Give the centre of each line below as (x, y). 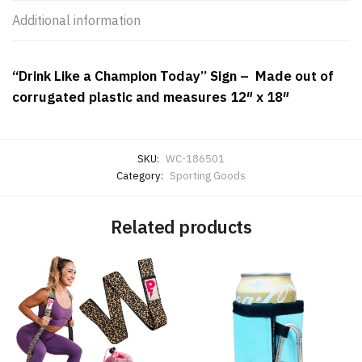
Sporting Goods (208, 176)
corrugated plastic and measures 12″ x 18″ (151, 97)
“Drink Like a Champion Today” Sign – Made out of (173, 76)
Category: (141, 176)
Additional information (76, 21)
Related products (181, 226)
